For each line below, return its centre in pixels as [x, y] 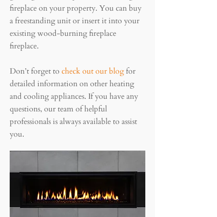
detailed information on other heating [72, 84]
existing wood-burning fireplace [63, 33]
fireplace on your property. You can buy [76, 8]
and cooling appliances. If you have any [74, 96]
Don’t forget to [36, 71]
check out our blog [93, 71]
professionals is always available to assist [73, 122]
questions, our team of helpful [58, 109]
